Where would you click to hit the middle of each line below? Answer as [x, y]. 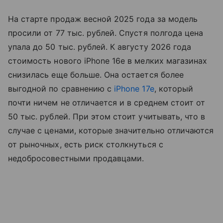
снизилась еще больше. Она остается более [96, 75]
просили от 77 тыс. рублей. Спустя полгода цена [106, 33]
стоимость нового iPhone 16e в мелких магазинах [108, 61]
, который [174, 89]
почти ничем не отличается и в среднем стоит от [107, 103]
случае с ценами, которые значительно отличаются [111, 130]
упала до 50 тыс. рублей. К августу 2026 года [100, 47]
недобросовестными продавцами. [76, 158]
